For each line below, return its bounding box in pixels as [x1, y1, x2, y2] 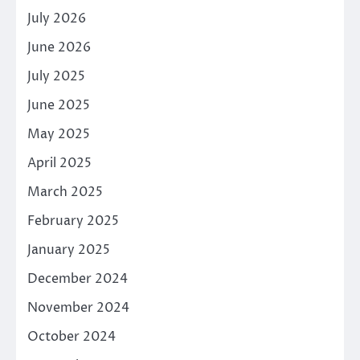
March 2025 [27, 183, 103, 202]
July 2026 [27, 10, 86, 28]
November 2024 [27, 299, 129, 317]
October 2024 [27, 328, 116, 346]
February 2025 [27, 212, 119, 231]
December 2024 [27, 270, 128, 288]
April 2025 [27, 154, 92, 173]
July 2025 [27, 67, 85, 86]
